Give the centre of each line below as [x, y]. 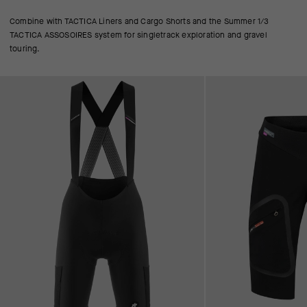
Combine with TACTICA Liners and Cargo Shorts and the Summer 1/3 [139, 21]
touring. [25, 48]
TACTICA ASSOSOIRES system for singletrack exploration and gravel [138, 35]
